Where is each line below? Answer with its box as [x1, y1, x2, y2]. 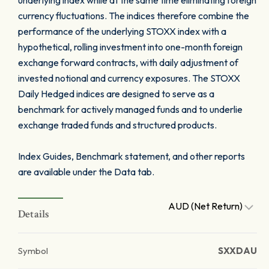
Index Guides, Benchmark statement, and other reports [18, 150, 245, 162]
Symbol [18, 245, 48, 256]
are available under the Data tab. [18, 166, 154, 178]
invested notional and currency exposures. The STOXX [18, 72, 240, 84]
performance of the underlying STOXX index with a [18, 25, 226, 37]
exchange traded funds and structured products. [18, 119, 217, 131]
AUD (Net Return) [168, 200, 244, 212]
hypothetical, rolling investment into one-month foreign [18, 41, 243, 53]
